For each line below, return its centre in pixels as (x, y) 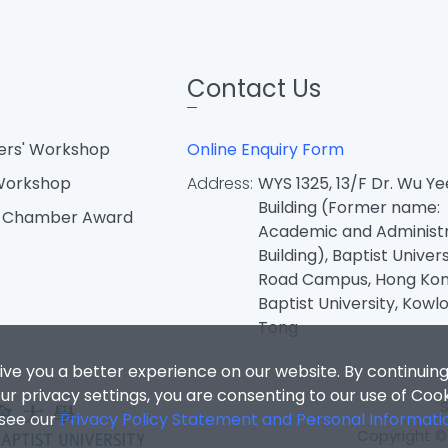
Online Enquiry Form (265, 149)
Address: (219, 183)
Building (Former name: (348, 207)
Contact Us (253, 88)
